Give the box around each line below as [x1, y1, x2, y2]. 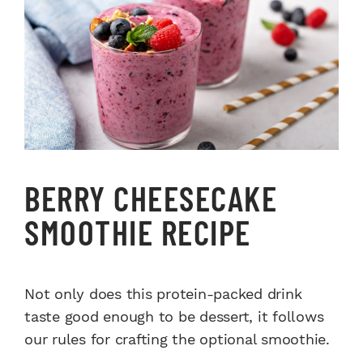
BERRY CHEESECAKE [24, 177, 277, 218]
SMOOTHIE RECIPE [24, 211, 251, 252]
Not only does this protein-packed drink [24, 284, 302, 302]
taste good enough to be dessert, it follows [24, 307, 324, 325]
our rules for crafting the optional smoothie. [24, 330, 330, 348]
